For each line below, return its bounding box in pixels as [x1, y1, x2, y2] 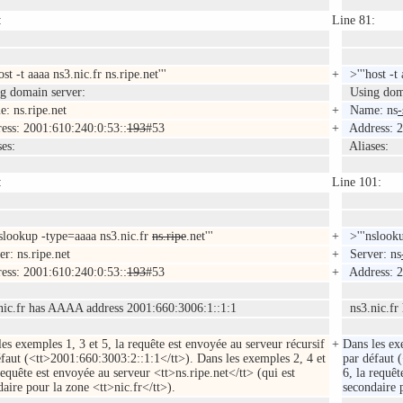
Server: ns [343, 247, 401, 262]
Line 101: [332, 175, 381, 190]
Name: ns [343, 103, 398, 118]
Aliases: [343, 139, 389, 154]
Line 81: [332, 13, 375, 28]
